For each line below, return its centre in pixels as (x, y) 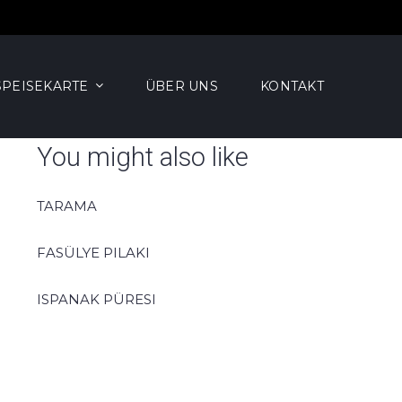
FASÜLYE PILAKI (93, 253)
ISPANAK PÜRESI (96, 300)
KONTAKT (292, 87)
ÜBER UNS (182, 87)
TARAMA (67, 206)
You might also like (143, 157)
